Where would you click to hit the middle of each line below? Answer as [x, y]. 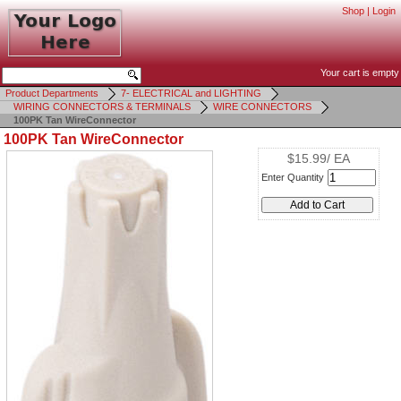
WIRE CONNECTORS [262, 107]
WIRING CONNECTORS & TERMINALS [102, 107]
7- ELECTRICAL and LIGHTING [191, 93]
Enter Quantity [293, 177]
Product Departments [52, 93]
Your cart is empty [360, 73]
